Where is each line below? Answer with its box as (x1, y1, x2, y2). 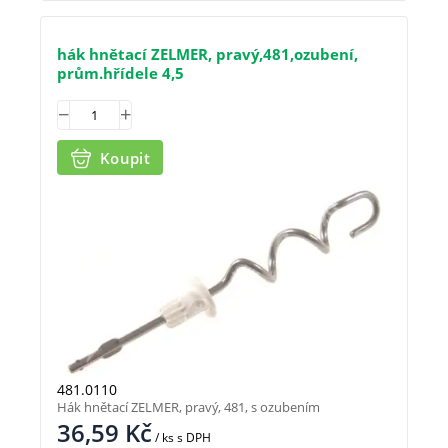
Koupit (100, 147, 150, 168)
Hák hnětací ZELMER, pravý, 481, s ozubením (57, 397, 320, 416)
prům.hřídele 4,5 (57, 63, 184, 84)
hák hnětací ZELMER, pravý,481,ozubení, (57, 44, 358, 65)
